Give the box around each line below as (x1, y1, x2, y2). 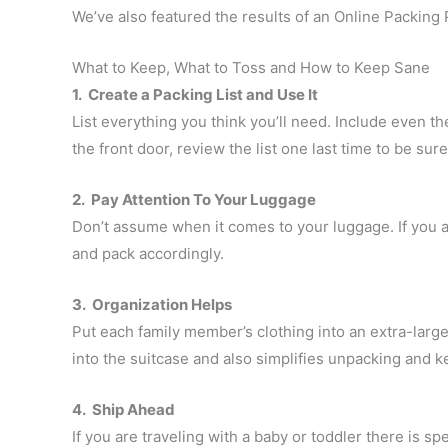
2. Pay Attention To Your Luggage (72, 190, 316, 210)
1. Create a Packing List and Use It (72, 85, 318, 105)
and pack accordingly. (72, 244, 224, 264)
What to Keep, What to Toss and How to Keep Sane (72, 58, 430, 78)
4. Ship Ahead (72, 400, 175, 420)
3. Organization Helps (72, 295, 232, 315)
